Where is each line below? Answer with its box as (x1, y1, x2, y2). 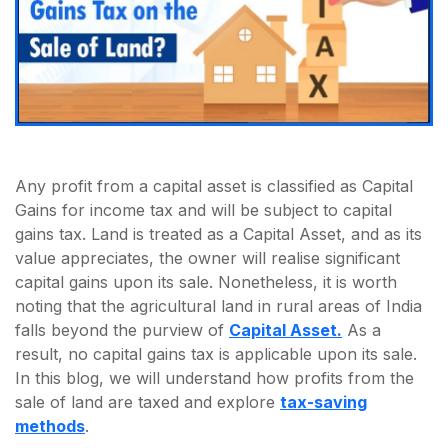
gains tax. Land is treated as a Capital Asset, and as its (15, 223, 422, 244)
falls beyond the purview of (15, 319, 229, 340)
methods (15, 415, 85, 436)
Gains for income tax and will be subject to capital (15, 199, 392, 220)
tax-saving (280, 391, 367, 412)
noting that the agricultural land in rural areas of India (15, 295, 422, 316)
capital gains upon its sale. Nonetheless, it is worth (15, 271, 397, 292)
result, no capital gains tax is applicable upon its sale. (15, 343, 417, 364)
